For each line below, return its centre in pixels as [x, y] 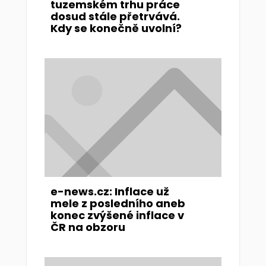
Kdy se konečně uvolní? [116, 28]
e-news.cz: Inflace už [110, 191]
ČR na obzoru [88, 227]
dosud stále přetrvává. [115, 16]
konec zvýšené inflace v [117, 215]
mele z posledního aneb [118, 203]
